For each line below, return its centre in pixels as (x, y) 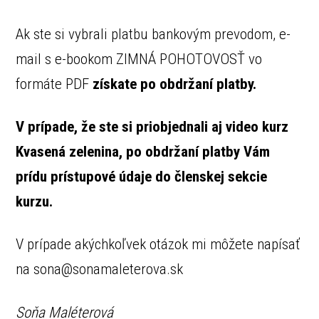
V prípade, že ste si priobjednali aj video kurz (152, 127)
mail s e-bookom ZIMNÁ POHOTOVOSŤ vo (139, 59)
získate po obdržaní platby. (175, 84)
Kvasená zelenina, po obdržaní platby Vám (143, 152)
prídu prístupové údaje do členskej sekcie (142, 177)
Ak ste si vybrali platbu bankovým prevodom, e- (153, 34)
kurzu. (35, 202)
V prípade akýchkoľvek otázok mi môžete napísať (158, 245)
